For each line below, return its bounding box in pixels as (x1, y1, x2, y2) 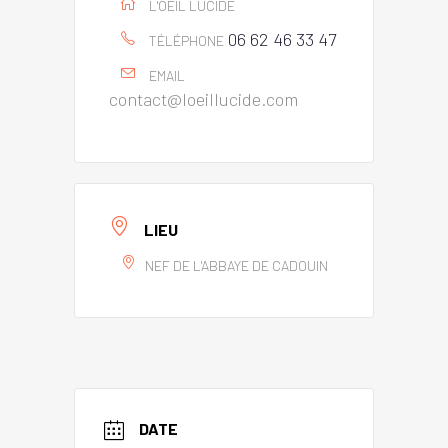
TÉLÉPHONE (149, 32, 224, 50)
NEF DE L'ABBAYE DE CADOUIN (145, 256, 328, 274)
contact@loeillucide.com (109, 88, 298, 111)
